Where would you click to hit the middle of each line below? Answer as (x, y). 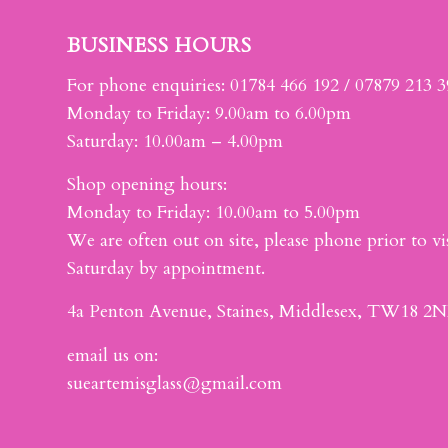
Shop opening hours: (147, 185)
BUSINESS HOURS (159, 46)
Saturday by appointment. (166, 269)
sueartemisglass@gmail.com (174, 383)
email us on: (112, 355)
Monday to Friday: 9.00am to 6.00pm (209, 113)
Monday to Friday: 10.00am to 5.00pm (213, 213)
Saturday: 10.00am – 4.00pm (175, 141)
